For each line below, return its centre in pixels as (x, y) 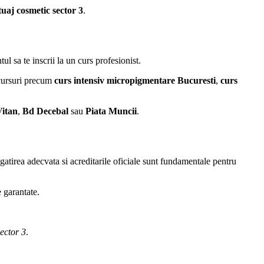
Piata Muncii (111, 111)
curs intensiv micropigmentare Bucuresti (135, 81)
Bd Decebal (45, 111)
